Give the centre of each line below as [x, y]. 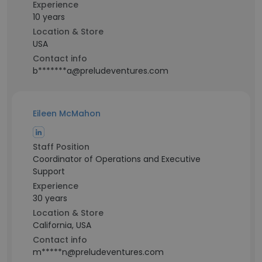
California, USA [62, 225]
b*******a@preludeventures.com [101, 71]
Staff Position [61, 147]
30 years [50, 198]
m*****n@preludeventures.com [98, 252]
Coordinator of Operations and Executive [117, 159]
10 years [49, 17]
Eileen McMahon [67, 113]
